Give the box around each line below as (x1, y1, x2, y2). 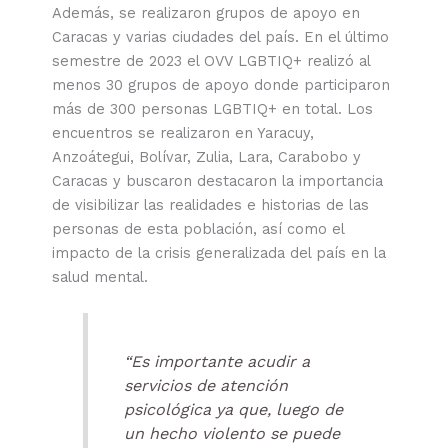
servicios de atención (123, 375, 288, 395)
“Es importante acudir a (123, 351, 310, 371)
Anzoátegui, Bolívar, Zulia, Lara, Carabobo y (51, 148, 361, 167)
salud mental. (51, 268, 148, 287)
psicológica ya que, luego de (123, 399, 343, 419)
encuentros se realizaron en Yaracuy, (51, 124, 314, 143)
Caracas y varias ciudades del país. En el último (51, 28, 389, 47)
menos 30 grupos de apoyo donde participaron (51, 76, 390, 95)
